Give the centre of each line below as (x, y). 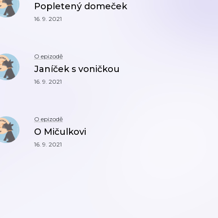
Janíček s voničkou (77, 69)
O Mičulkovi (60, 132)
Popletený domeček (81, 6)
